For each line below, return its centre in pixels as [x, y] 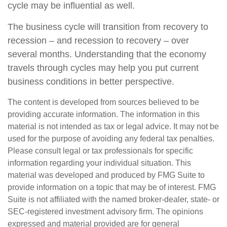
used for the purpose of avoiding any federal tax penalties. [111, 139]
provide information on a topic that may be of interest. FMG [112, 187]
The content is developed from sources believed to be [103, 102]
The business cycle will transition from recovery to [108, 27]
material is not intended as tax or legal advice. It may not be [113, 127]
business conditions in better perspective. [91, 82]
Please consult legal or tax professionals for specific [100, 151]
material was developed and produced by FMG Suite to [106, 175]
